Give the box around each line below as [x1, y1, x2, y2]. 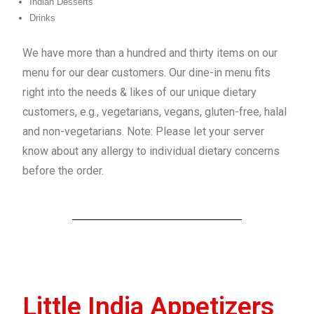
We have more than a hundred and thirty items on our [22, 46, 278, 60]
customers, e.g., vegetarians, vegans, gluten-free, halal [22, 105, 287, 118]
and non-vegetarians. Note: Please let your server [22, 125, 265, 138]
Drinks [29, 13, 56, 23]
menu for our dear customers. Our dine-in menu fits [22, 66, 271, 79]
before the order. [22, 164, 104, 177]
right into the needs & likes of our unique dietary [22, 86, 257, 99]
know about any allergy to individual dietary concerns [22, 144, 280, 158]
